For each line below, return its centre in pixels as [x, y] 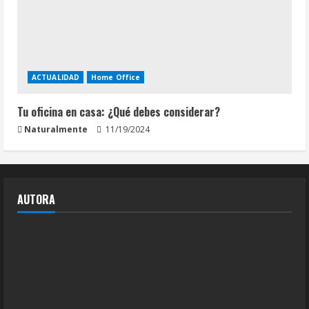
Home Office [116, 77]
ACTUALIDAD [56, 77]
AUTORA [36, 199]
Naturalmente [56, 129]
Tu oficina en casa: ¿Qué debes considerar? [119, 111]
